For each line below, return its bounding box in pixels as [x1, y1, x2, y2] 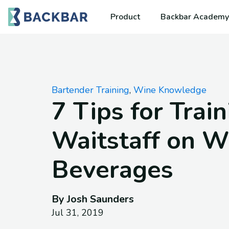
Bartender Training [51, 84, 129, 96]
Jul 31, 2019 [51, 207, 104, 219]
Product [110, 11, 140, 22]
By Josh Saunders [51, 192, 134, 206]
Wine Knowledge [133, 84, 207, 96]
